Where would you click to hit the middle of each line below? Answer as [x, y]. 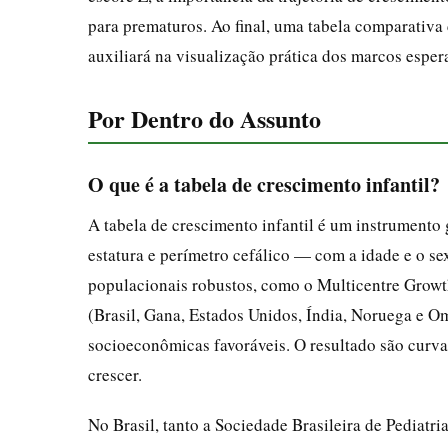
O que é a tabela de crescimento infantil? [264, 184]
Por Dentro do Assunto [204, 118]
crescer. [115, 374]
